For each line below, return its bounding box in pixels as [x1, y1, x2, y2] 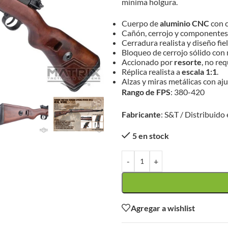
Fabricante [122, 109, 161, 119]
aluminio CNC [160, 18, 209, 28]
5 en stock [132, 131, 169, 140]
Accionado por [122, 57, 174, 67]
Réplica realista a [122, 67, 182, 76]
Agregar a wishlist [131, 203, 195, 213]
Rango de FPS [122, 87, 170, 97]
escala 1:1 [182, 67, 217, 76]
